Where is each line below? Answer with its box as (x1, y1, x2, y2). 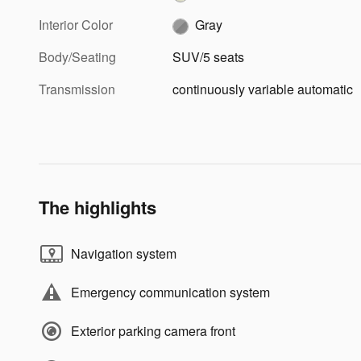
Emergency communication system (71, 283, 270, 302)
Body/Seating (39, 48, 116, 67)
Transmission (39, 80, 115, 99)
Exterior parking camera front (71, 322, 235, 341)
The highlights (39, 194, 156, 221)
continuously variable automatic (172, 80, 354, 99)
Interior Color (39, 15, 113, 35)
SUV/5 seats (172, 48, 245, 67)
